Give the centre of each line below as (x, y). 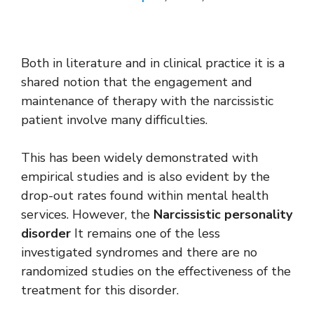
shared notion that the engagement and (137, 82)
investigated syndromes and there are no (139, 253)
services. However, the (87, 215)
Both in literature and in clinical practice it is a (153, 63)
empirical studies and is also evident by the (145, 177)
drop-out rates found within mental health (145, 196)
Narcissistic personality (223, 215)
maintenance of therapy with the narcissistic (147, 101)
